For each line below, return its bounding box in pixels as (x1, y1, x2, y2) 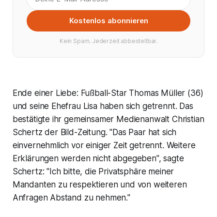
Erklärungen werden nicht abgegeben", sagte (12, 153, 184, 163)
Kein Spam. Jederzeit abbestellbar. (59, 37, 158, 45)
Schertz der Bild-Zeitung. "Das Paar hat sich (12, 127, 177, 137)
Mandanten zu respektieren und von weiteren (12, 179, 187, 189)
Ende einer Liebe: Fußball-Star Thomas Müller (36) (12, 88, 203, 98)
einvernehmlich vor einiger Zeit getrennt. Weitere (12, 140, 196, 150)
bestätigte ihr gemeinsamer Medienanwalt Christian (12, 114, 204, 124)
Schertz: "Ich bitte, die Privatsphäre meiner (12, 166, 174, 176)
